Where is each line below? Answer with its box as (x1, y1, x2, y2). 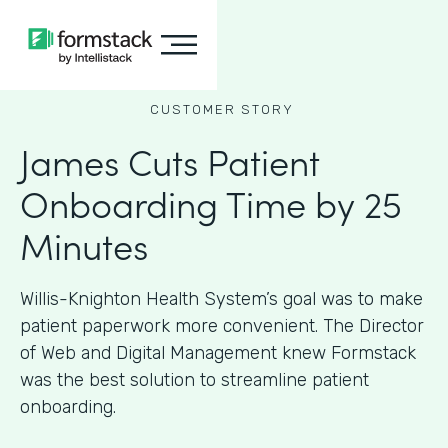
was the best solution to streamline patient (20, 369, 369, 391)
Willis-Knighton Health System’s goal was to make (20, 288, 423, 310)
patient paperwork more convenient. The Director (20, 315, 424, 337)
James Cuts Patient (20, 135, 320, 186)
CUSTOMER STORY (149, 102, 294, 117)
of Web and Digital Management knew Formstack (20, 342, 416, 364)
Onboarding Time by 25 (20, 177, 402, 228)
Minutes (20, 219, 148, 270)
